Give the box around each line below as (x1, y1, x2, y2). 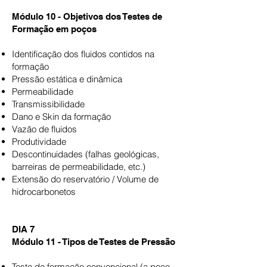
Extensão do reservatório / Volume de (12, 173, 159, 185)
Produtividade (12, 136, 66, 147)
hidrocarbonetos (12, 186, 76, 197)
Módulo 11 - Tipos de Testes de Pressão (12, 237, 175, 247)
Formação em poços (12, 24, 97, 34)
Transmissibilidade (12, 98, 85, 110)
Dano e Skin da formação (12, 111, 111, 122)
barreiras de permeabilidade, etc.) (12, 161, 145, 172)
